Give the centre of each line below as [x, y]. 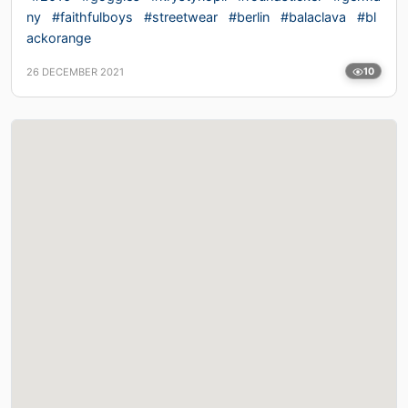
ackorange [59, 38]
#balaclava [313, 17]
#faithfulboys [92, 17]
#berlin [249, 17]
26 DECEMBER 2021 [75, 71]
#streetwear [181, 17]
